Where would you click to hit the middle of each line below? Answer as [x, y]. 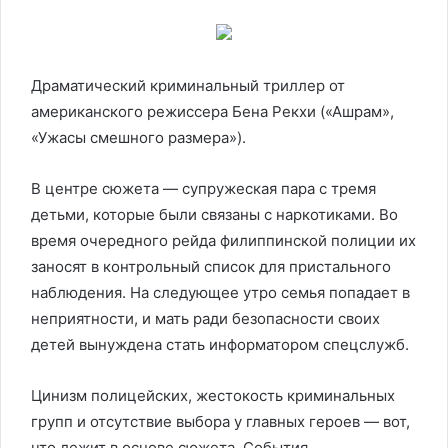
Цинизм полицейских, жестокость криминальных [213, 395]
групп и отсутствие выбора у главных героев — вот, [220, 421]
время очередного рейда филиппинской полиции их [223, 240]
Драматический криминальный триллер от [188, 85]
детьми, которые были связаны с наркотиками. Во [214, 214]
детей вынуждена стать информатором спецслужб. [220, 344]
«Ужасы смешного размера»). [138, 137]
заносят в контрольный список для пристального [211, 266]
